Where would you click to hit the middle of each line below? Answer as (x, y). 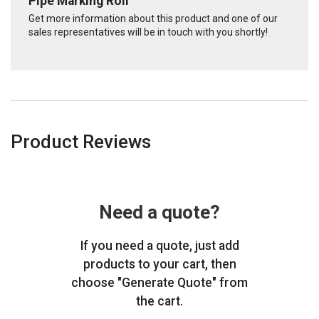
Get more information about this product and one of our (153, 18)
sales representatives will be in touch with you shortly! (148, 32)
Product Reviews (81, 141)
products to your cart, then (159, 264)
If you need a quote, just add (159, 245)
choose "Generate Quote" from (159, 282)
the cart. (159, 301)
